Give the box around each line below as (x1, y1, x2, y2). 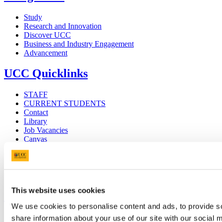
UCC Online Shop (24, 162, 82, 170)
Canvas (24, 135, 47, 144)
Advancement (24, 48, 67, 57)
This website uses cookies (11, 186, 106, 195)
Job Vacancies (24, 126, 68, 135)
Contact (24, 108, 48, 117)
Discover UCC (24, 30, 71, 39)
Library (24, 117, 47, 126)
